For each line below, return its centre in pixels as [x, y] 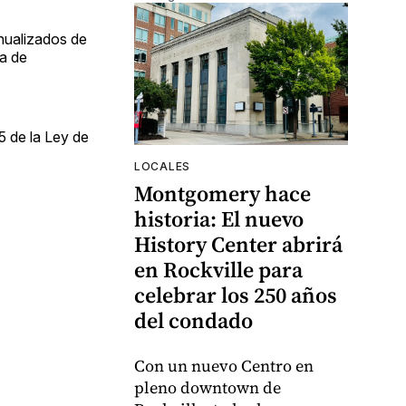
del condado [193, 321]
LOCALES [162, 167]
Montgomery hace [222, 194]
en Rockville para [218, 270]
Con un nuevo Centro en [224, 366]
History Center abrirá [238, 245]
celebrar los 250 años [236, 295]
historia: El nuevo [219, 219]
